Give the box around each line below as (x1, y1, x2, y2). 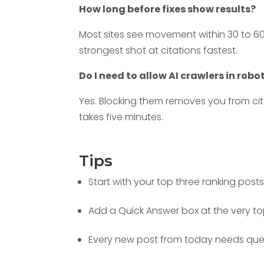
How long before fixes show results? (79, 2, 256, 16)
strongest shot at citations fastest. (79, 43, 240, 57)
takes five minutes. (79, 110, 166, 124)
